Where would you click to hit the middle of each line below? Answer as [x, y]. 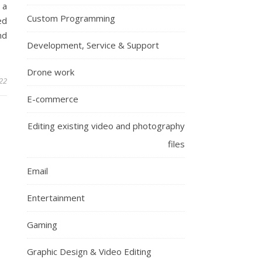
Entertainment [56, 198]
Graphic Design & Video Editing [89, 251]
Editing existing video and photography [106, 126]
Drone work [51, 72]
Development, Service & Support [93, 45]
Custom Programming [71, 18]
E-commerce [53, 99]
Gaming [42, 225]
